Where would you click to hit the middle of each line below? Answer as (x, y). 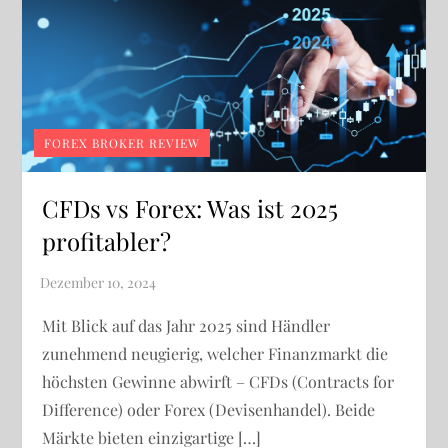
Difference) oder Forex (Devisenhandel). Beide (209, 410)
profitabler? (110, 241)
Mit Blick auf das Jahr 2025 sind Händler (186, 326)
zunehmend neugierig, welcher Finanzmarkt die (215, 354)
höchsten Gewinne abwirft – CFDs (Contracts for (218, 382)
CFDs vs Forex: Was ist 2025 (190, 208)
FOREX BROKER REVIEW (122, 143)
